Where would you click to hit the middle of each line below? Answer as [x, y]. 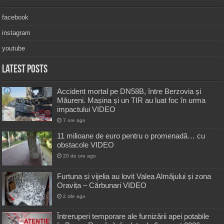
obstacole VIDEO [86, 145]
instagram [16, 33]
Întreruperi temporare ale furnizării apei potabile [133, 216]
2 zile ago [74, 196]
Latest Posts [25, 70]
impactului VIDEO [86, 109]
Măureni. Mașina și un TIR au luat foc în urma [131, 100]
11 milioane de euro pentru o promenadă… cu [131, 136]
